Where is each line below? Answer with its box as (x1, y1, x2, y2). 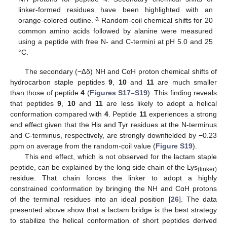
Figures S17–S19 (89, 89, 148, 97)
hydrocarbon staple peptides (10, 78, 109, 87)
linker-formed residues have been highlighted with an (18, 6, 213, 14)
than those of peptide (10, 89, 81, 97)
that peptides (10, 99, 57, 108)
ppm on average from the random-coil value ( (10, 142, 156, 150)
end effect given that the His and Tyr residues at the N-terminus (10, 121, 217, 129)
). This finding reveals (147, 89, 217, 97)
